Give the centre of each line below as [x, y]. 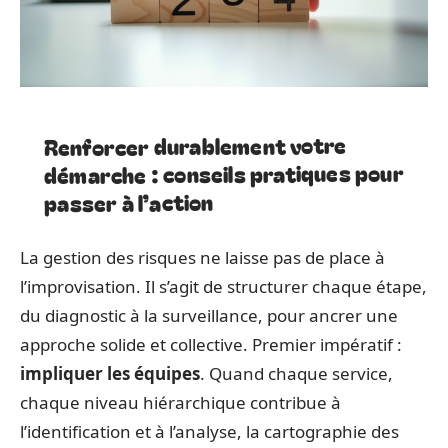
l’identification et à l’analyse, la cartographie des [209, 431]
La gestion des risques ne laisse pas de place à [202, 257]
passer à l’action [129, 202]
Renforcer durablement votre [195, 145]
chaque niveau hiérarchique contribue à [180, 402]
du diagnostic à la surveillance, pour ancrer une [209, 315]
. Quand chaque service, [296, 373]
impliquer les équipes [110, 373]
